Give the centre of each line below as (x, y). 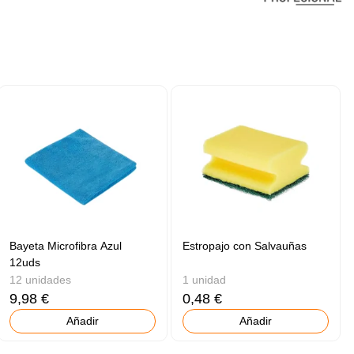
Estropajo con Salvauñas (245, 245)
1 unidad (205, 279)
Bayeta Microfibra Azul (66, 245)
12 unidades (41, 279)
